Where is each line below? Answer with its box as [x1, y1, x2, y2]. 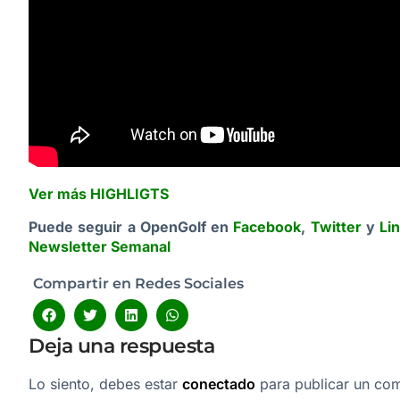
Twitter [310, 217, 362, 236]
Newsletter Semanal [29, 237, 171, 255]
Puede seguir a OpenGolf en [29, 217, 234, 236]
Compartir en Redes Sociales [33, 275, 244, 293]
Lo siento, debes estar [29, 375, 182, 394]
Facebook [233, 217, 302, 236]
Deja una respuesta [29, 334, 214, 359]
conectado [182, 375, 255, 394]
